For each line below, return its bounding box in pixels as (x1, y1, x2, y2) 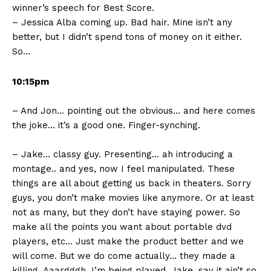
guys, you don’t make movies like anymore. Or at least (12, 192, 254, 204)
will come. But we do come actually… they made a (12, 250, 235, 262)
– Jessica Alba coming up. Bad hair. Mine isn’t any (12, 17, 232, 28)
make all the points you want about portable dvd (12, 221, 232, 233)
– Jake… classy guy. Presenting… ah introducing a (12, 149, 233, 160)
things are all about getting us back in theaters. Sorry (12, 178, 251, 189)
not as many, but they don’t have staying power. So (12, 207, 240, 218)
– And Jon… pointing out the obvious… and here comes (12, 105, 255, 117)
